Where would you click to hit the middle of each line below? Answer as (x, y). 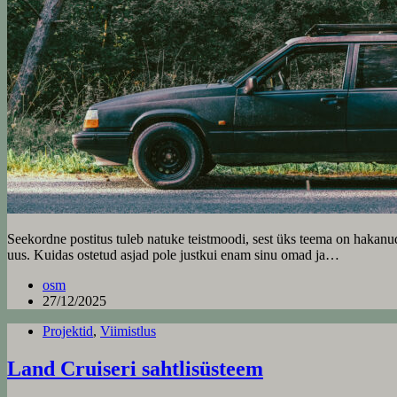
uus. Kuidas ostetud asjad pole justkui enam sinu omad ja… (173, 255)
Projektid (68, 331)
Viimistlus (128, 331)
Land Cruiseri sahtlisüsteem (135, 369)
